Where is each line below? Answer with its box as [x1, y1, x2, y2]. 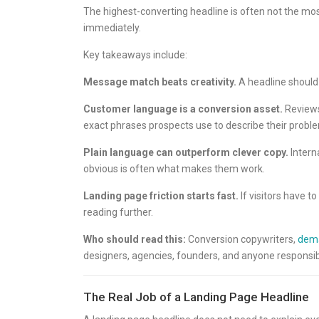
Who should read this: [83, 234, 186, 245]
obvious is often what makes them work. [83, 163, 265, 174]
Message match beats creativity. [83, 76, 236, 88]
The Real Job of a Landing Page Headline [83, 290, 309, 304]
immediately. [83, 22, 141, 33]
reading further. [83, 206, 153, 218]
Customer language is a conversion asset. [83, 103, 283, 115]
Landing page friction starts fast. [83, 190, 239, 202]
